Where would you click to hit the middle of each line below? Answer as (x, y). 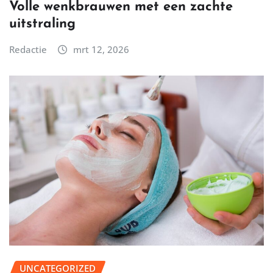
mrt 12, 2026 (101, 50)
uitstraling (42, 24)
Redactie (28, 50)
